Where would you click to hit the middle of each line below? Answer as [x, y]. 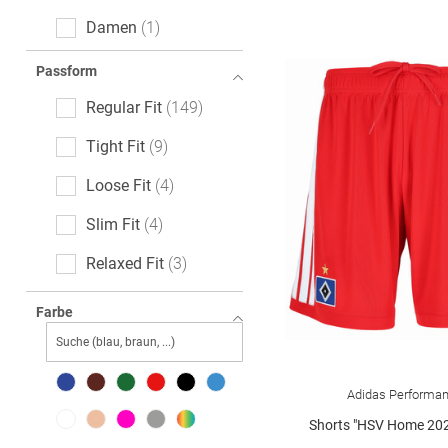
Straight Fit [125, 302]
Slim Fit [113, 224]
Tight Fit [115, 146]
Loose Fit [118, 185]
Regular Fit [124, 107]
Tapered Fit [125, 341]
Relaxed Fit [125, 263]
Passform [66, 71]
